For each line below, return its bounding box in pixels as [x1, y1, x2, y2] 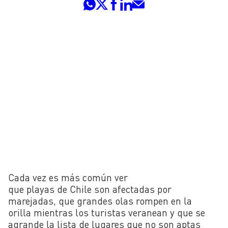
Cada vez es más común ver [8, 171, 128, 183]
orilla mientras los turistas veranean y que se [8, 206, 205, 218]
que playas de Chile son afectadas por [8, 183, 172, 195]
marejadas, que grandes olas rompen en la [8, 194, 192, 207]
